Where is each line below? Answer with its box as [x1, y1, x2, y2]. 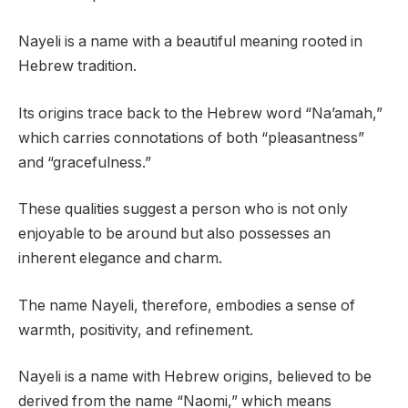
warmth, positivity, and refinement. [18, 321, 253, 339]
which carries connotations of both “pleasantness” [18, 128, 364, 147]
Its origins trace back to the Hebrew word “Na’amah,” [18, 104, 382, 122]
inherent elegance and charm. [18, 250, 222, 268]
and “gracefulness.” [18, 153, 151, 171]
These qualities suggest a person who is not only [18, 200, 348, 219]
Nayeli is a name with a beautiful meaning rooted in [18, 33, 362, 51]
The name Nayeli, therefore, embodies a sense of [18, 296, 355, 314]
